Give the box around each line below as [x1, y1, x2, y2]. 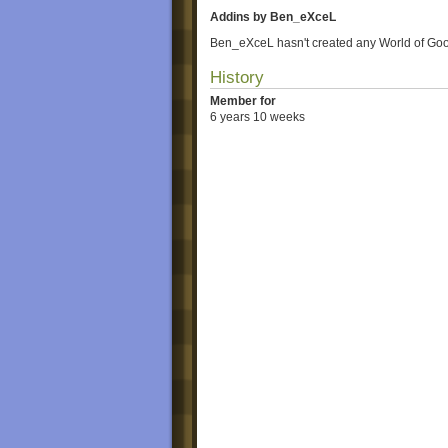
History [210, 68, 264, 87]
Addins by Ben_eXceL [210, 10, 336, 24]
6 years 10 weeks [210, 110, 305, 125]
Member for [210, 94, 276, 108]
